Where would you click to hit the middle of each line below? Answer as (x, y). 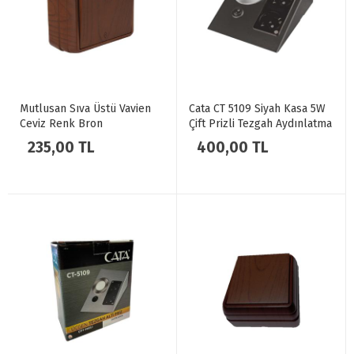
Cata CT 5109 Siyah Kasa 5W (257, 109)
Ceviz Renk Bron (61, 124)
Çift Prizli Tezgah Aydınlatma (260, 124)
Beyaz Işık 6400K (233, 139)
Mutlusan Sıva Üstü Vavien (85, 109)
